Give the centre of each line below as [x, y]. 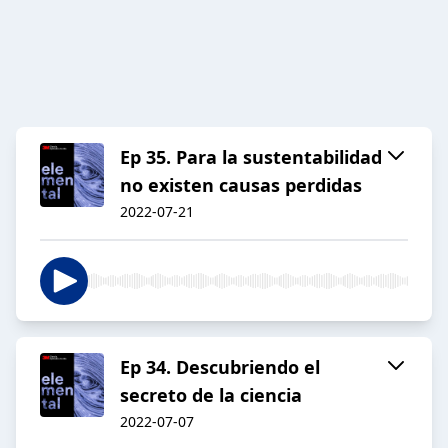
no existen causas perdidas [241, 185]
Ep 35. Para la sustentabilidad [251, 157]
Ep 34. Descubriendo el [220, 367]
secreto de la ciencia [211, 395]
